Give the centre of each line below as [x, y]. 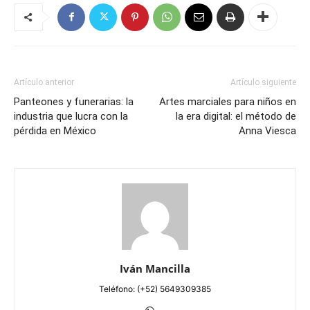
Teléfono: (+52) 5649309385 [155, 289]
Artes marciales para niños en [228, 101]
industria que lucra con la [71, 116]
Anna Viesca [267, 130]
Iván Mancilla [155, 268]
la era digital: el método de [236, 116]
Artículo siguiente [263, 82]
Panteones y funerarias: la [74, 101]
